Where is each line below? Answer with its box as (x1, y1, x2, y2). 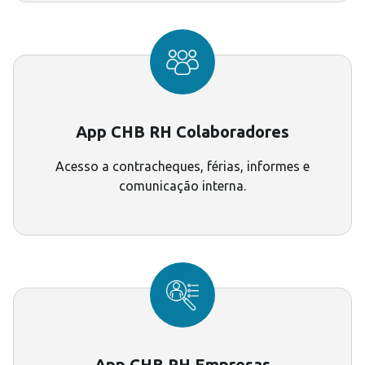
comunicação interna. (119, 178, 246, 194)
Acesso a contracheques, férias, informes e (55, 159, 310, 174)
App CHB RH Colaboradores (76, 122, 289, 142)
